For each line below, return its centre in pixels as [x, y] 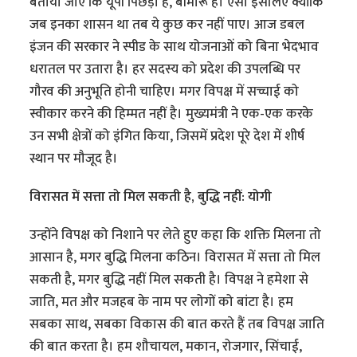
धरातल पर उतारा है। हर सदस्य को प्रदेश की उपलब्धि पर [165, 70]
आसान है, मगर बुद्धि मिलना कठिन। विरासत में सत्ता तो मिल [175, 258]
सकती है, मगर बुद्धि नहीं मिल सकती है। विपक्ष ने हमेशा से [169, 280]
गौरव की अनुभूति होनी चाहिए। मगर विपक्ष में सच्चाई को [165, 92]
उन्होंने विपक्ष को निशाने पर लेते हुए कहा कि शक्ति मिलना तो [176, 235]
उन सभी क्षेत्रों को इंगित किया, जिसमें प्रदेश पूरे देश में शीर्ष [167, 137]
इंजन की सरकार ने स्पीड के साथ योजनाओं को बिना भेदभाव [175, 47]
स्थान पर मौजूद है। [76, 159]
